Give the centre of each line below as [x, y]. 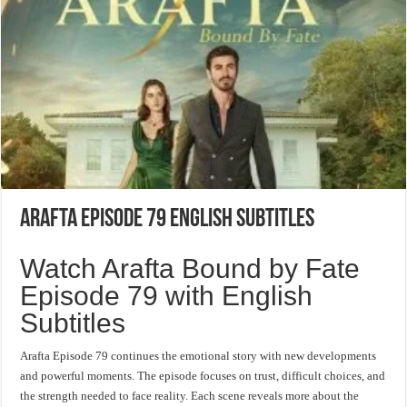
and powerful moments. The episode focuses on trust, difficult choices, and [203, 375]
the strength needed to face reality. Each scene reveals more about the [190, 395]
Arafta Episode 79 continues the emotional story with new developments [199, 355]
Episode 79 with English [167, 295]
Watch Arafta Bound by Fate [190, 268]
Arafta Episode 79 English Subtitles [168, 219]
